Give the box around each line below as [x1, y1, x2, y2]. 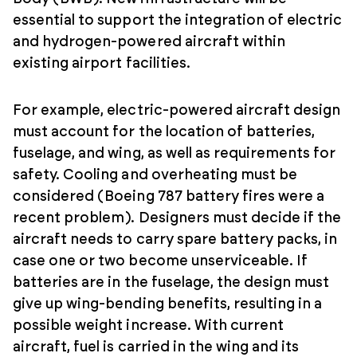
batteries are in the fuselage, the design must [13, 275, 330, 290]
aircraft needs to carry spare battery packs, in [13, 232, 338, 247]
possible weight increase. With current [13, 318, 284, 333]
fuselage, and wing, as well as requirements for [13, 146, 336, 161]
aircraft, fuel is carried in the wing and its [13, 339, 300, 355]
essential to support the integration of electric [13, 13, 343, 28]
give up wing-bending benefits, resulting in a [13, 296, 323, 312]
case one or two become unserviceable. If [13, 253, 308, 269]
